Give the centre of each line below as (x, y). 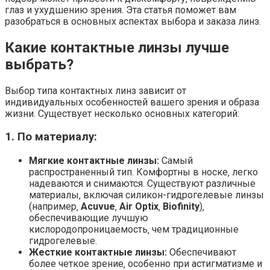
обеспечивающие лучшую (89, 218)
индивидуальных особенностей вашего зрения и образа (132, 102)
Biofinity (181, 207)
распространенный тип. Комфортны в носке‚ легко (143, 172)
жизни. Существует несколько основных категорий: (122, 113)
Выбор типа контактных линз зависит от (96, 90)
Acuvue (98, 207)
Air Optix (139, 207)
